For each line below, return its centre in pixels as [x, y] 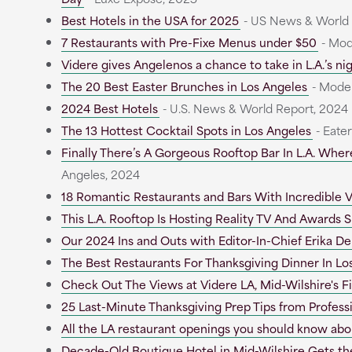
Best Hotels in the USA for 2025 [150, 20]
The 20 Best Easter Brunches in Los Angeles [184, 86]
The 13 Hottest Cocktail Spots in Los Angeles [186, 130]
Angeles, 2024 [100, 174]
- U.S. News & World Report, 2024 [253, 108]
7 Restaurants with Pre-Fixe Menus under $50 [189, 42]
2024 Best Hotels [109, 108]
